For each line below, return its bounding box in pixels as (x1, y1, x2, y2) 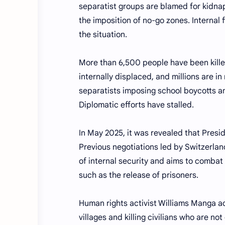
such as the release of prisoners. (79, 170, 198, 180)
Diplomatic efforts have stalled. (79, 100, 194, 110)
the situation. (79, 30, 127, 40)
